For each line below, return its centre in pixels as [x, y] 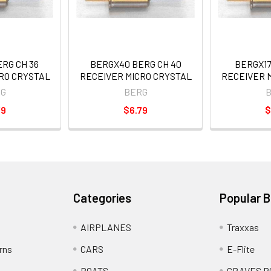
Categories [103, 198]
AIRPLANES [106, 227]
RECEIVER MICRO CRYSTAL [135, 76]
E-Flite [240, 249]
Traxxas [243, 227]
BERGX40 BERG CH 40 [135, 64]
